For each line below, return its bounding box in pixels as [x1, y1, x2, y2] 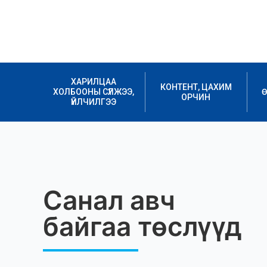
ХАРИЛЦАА [71, 77, 117, 86]
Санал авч [43, 184, 175, 216]
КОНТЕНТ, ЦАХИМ [160, 82, 232, 92]
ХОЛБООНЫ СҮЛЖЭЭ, [53, 87, 135, 97]
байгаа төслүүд [43, 210, 242, 243]
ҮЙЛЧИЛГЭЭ [71, 97, 117, 107]
